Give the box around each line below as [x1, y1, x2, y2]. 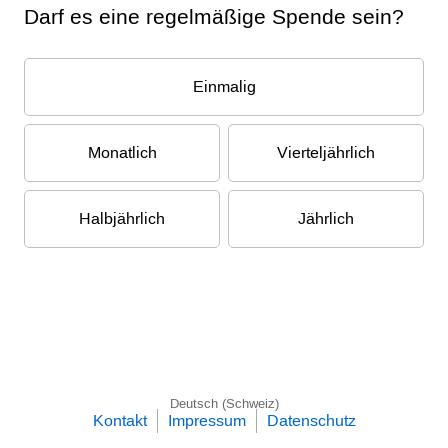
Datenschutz [266, 412, 356, 429]
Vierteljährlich [277, 143, 375, 161]
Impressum [167, 412, 246, 429]
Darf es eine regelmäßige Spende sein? [24, 4, 404, 28]
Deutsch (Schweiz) [169, 396, 279, 411]
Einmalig [192, 77, 256, 95]
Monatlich [87, 143, 157, 161]
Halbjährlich [79, 209, 165, 227]
